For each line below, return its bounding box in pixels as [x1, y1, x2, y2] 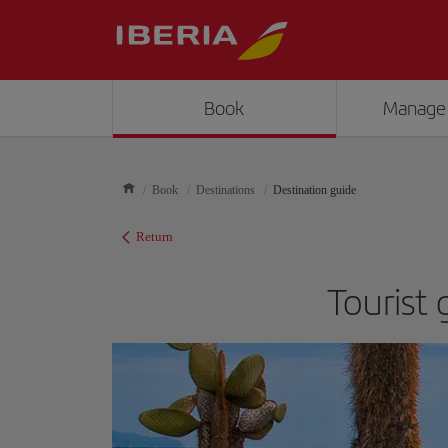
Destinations [196, 183, 255, 197]
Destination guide [273, 183, 356, 197]
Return [136, 229, 173, 244]
